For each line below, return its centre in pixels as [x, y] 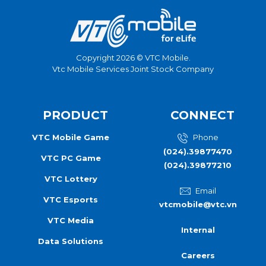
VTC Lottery [71, 179]
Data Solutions [71, 241]
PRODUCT [75, 115]
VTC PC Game [71, 158]
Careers [198, 255]
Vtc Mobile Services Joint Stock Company [133, 69]
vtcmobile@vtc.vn [198, 204]
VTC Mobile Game [71, 137]
